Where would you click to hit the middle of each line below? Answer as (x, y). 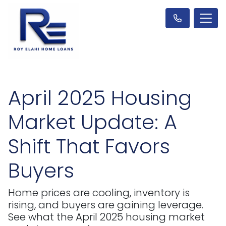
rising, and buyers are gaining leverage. (106, 205)
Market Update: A (93, 122)
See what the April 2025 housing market (106, 217)
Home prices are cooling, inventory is (99, 192)
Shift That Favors (89, 146)
